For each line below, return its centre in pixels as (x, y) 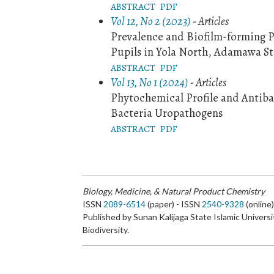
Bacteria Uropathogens (167, 113)
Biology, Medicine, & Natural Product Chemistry (174, 191)
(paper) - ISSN (174, 204)
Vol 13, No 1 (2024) (150, 82)
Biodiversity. (106, 229)
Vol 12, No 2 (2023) (151, 21)
